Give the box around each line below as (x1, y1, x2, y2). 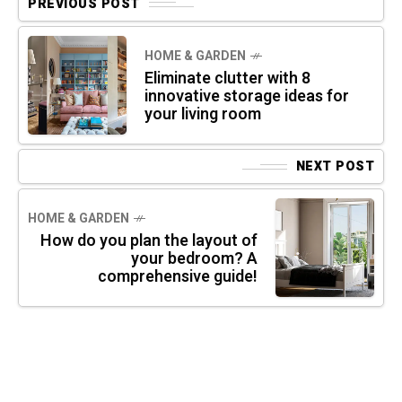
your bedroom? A (131, 247, 258, 271)
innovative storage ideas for (144, 84, 349, 109)
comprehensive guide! (98, 265, 258, 289)
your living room (144, 102, 261, 127)
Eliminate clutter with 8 (144, 66, 310, 91)
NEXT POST (295, 157, 374, 176)
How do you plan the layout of (40, 229, 258, 253)
